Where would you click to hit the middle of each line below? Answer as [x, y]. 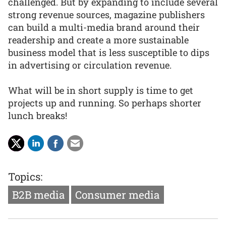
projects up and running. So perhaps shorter [105, 103]
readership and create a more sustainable [98, 40]
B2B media [39, 194]
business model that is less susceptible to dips [109, 52]
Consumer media [118, 194]
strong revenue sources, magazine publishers [106, 14]
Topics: [25, 176]
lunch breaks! [38, 116]
